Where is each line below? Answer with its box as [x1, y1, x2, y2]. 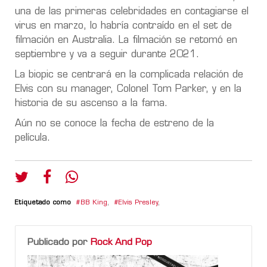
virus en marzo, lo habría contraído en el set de [15, 21, 232, 31]
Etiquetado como [15, 199, 71, 206]
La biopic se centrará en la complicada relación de [15, 70, 243, 80]
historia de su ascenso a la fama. [15, 98, 167, 108]
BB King [80, 199, 107, 206]
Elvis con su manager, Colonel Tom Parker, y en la [15, 84, 241, 94]
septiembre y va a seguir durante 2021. [15, 49, 199, 60]
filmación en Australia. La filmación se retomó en [15, 35, 237, 45]
